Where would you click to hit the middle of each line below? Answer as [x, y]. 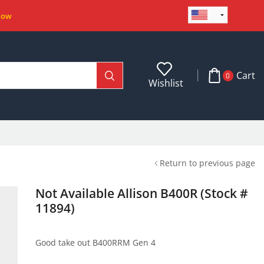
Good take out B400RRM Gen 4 [95, 242]
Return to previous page [207, 163]
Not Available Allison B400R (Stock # [141, 193]
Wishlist [166, 83]
